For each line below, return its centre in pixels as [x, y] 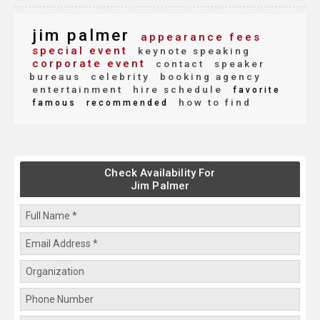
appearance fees [199, 37]
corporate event [89, 64]
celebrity [118, 77]
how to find [213, 102]
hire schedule [176, 90]
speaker [237, 64]
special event [80, 51]
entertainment [77, 90]
